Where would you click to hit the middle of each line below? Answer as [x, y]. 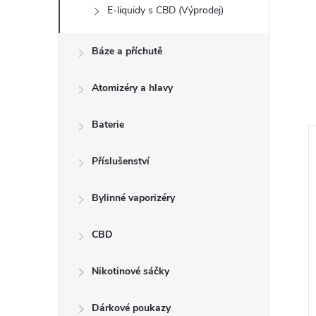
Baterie [108, 124]
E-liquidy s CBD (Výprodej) [165, 10]
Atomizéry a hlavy [132, 88]
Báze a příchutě [127, 51]
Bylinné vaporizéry [133, 198]
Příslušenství [121, 161]
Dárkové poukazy [131, 308]
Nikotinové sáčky [130, 271]
